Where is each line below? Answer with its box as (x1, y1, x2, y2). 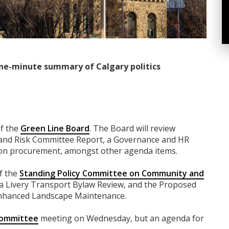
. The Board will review (89, 123, 175, 134)
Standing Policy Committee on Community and (19, 168, 204, 179)
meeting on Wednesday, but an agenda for (38, 213, 204, 224)
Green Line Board (20, 123, 89, 134)
